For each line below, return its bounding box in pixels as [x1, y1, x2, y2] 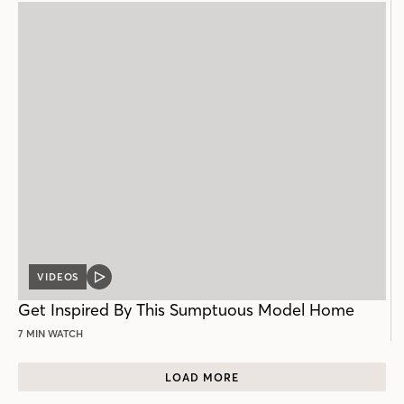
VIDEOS [37, 271, 79, 284]
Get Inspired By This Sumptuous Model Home [18, 299, 354, 321]
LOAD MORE [165, 370, 239, 384]
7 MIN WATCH [18, 327, 83, 341]
